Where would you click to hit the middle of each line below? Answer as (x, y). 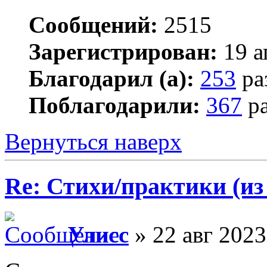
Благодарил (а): (111, 79)
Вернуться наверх (93, 142)
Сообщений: (93, 25)
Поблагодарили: (114, 105)
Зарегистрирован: (123, 52)
